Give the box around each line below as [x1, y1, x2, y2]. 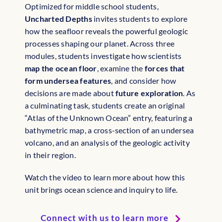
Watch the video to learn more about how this [25, 172, 185, 182]
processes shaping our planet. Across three [25, 39, 175, 49]
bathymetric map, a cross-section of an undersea [25, 125, 194, 135]
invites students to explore [92, 14, 188, 24]
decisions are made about [25, 88, 116, 98]
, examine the [97, 63, 145, 73]
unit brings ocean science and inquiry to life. [25, 185, 178, 195]
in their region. [25, 150, 76, 160]
